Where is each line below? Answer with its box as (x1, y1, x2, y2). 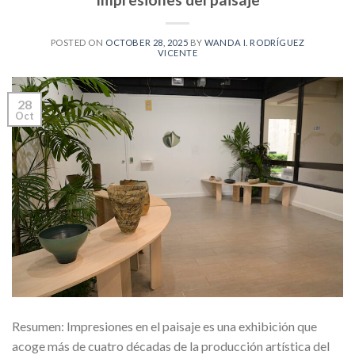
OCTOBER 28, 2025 (105, 36, 189, 48)
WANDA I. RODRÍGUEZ (204, 36, 305, 48)
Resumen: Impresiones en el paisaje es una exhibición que (12, 319, 317, 334)
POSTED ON (50, 36, 106, 48)
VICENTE (157, 47, 198, 58)
